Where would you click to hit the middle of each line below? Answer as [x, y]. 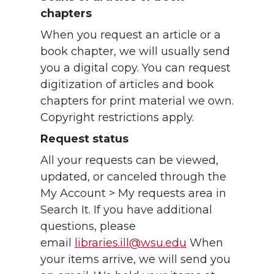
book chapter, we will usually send [135, 51]
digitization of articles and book [127, 84]
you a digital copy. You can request [135, 68]
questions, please [88, 226]
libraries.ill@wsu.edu [131, 243]
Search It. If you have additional [126, 209]
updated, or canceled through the [133, 176]
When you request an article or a [131, 35]
